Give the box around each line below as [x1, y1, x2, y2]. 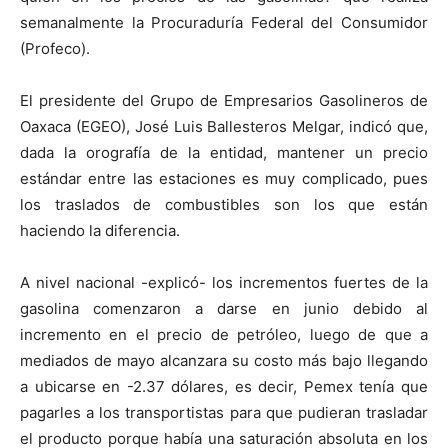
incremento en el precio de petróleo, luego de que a [20, 325, 428, 344]
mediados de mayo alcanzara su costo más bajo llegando [20, 351, 428, 370]
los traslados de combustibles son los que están [20, 195, 428, 214]
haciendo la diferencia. [20, 221, 180, 240]
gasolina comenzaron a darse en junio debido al [20, 299, 428, 318]
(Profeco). [20, 39, 90, 58]
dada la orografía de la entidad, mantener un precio [20, 143, 428, 162]
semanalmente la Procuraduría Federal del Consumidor [20, 13, 428, 32]
